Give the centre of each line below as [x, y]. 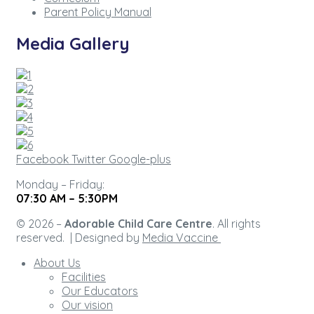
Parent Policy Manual [98, 12]
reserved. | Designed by [79, 237]
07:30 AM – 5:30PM [67, 198]
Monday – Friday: [60, 184]
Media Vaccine [182, 237]
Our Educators [100, 291]
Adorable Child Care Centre [138, 223]
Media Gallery [73, 43]
